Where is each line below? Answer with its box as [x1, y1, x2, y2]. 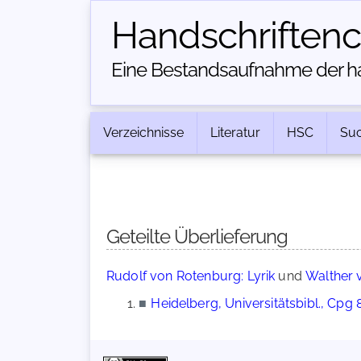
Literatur [210, 125, 260, 140]
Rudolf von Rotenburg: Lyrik [106, 268, 276, 284]
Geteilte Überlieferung [106, 225, 288, 248]
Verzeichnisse [103, 125, 184, 140]
